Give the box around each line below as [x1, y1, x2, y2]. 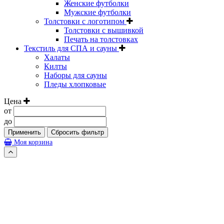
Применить [8, 128, 41, 136]
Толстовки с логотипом [44, 16, 126, 25]
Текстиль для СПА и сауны [24, 43, 119, 52]
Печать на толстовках [64, 34, 138, 43]
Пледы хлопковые [44, 79, 106, 88]
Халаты [44, 52, 70, 61]
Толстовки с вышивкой [64, 25, 143, 34]
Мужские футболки [64, 7, 131, 16]
